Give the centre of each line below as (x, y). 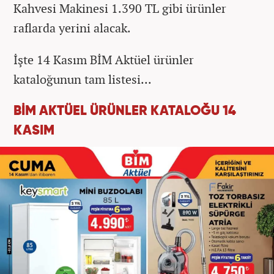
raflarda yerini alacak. (72, 28)
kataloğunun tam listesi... (83, 79)
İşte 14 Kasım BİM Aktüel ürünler (104, 59)
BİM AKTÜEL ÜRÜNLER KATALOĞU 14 (125, 111)
